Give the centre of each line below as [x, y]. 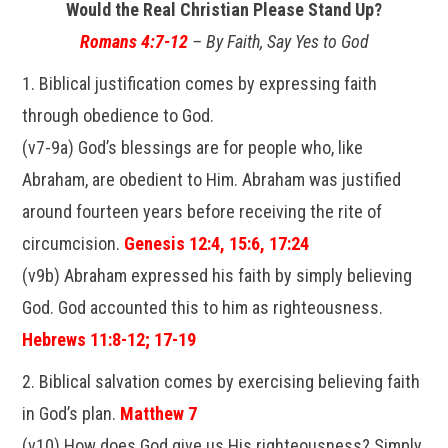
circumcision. [73, 243]
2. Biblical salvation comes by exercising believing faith [221, 381]
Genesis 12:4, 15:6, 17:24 [217, 243]
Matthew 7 [159, 413]
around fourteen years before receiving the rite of [202, 211]
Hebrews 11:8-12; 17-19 [109, 339]
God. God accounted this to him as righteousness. [203, 307]
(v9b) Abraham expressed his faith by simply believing [217, 275]
